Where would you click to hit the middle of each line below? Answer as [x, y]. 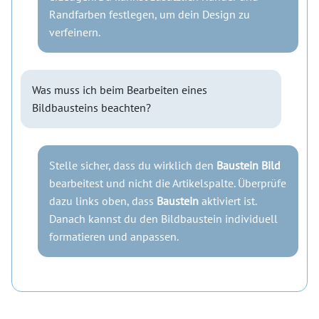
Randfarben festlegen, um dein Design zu [150, 15]
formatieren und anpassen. [114, 237]
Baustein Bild [249, 166]
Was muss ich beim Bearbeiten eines [120, 90]
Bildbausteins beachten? [91, 108]
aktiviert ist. [228, 201]
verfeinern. [75, 32]
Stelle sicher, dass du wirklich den [133, 166]
